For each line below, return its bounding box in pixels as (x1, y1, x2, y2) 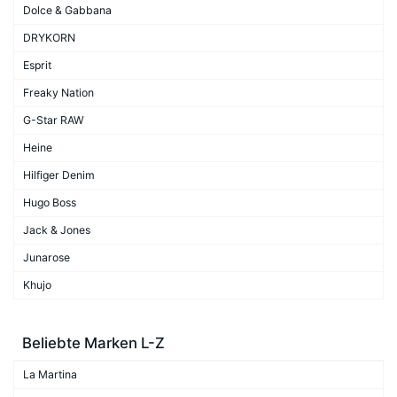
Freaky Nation (23, 85, 94, 99)
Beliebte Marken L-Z (22, 333, 165, 352)
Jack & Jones (23, 222, 90, 237)
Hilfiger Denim (23, 167, 95, 182)
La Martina (23, 367, 77, 381)
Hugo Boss (23, 195, 76, 209)
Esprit (23, 58, 51, 72)
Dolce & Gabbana (23, 3, 112, 17)
